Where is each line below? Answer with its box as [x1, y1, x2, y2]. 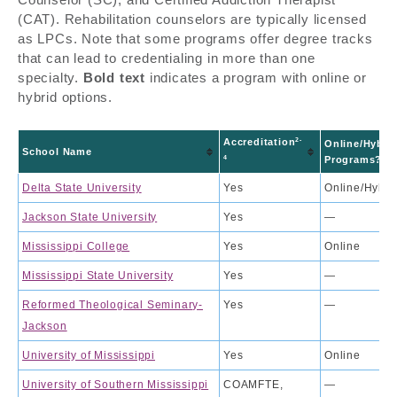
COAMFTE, [223, 378, 284, 391]
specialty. [18, 69, 83, 85]
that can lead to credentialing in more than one [18, 50, 315, 66]
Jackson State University [22, 210, 158, 223]
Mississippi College [22, 239, 130, 253]
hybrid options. [18, 89, 113, 105]
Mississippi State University [22, 269, 174, 282]
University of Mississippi [22, 348, 155, 362]
